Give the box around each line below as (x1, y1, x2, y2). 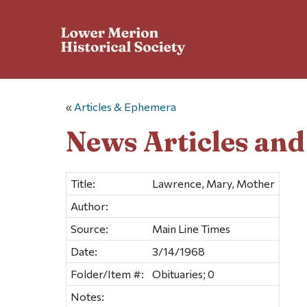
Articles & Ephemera (74, 100, 176, 114)
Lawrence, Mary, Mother (152, 176, 275, 190)
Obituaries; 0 (152, 267, 214, 280)
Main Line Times (152, 221, 230, 235)
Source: (71, 221, 108, 235)
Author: (71, 199, 108, 212)
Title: (71, 176, 95, 190)
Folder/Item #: (71, 267, 144, 280)
